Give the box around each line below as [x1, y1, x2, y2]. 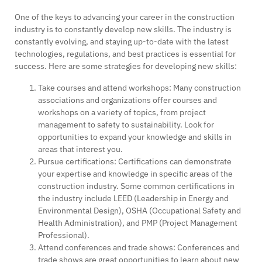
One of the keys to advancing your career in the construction [15, 11, 235, 22]
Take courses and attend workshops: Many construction [38, 82, 241, 93]
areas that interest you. [38, 143, 123, 154]
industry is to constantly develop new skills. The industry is [15, 23, 232, 35]
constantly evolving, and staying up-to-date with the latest [15, 36, 229, 47]
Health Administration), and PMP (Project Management [38, 217, 237, 228]
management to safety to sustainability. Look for [38, 119, 214, 130]
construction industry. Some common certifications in [38, 180, 235, 191]
